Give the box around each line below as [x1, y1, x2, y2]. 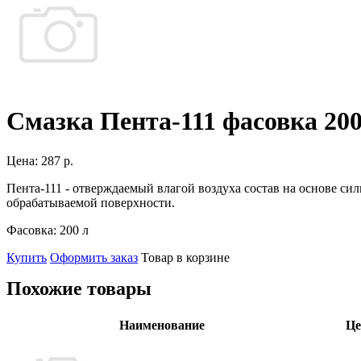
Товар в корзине [141, 250, 230, 264]
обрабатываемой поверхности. [6, 195, 178, 210]
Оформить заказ [50, 250, 138, 264]
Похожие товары [6, 277, 151, 299]
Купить [6, 250, 47, 264]
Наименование [119, 317, 205, 332]
